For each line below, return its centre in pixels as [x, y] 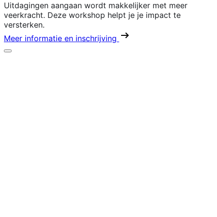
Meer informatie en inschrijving [62, 39]
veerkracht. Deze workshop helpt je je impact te [92, 15]
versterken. [24, 25]
